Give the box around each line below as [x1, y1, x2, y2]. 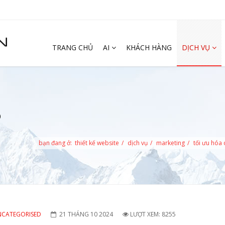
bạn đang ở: [39, 139, 75, 147]
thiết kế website [75, 139, 119, 147]
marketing [156, 139, 185, 147]
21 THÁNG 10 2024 [59, 210, 113, 218]
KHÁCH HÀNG [126, 43, 172, 52]
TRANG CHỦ [52, 43, 93, 52]
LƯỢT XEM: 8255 [130, 210, 176, 218]
